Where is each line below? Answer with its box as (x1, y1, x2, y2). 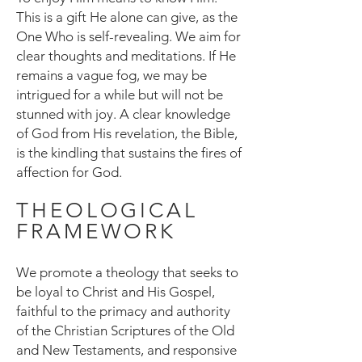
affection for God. (16, 164, 122, 180)
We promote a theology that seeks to (16, 264, 238, 280)
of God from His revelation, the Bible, (16, 125, 238, 141)
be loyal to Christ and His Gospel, (16, 284, 215, 300)
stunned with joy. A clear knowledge (16, 106, 230, 122)
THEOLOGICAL (16, 198, 198, 223)
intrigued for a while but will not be (16, 86, 223, 103)
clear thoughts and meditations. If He (16, 48, 236, 64)
